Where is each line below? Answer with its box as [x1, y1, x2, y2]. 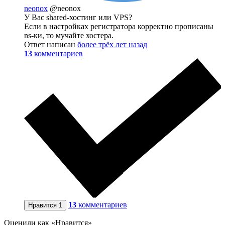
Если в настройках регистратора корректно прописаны [24, 22, 213, 31]
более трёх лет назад [77, 40, 147, 49]
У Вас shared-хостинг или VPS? [24, 13, 132, 22]
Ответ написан [24, 40, 77, 49]
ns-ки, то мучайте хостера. [24, 31, 114, 40]
